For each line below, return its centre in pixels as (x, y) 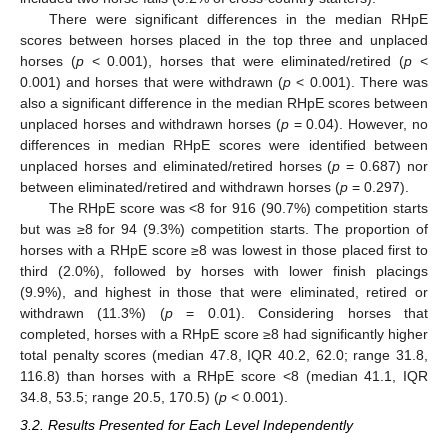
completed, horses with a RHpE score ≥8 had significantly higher (224, 333)
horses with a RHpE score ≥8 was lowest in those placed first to (224, 249)
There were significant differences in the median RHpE (238, 18)
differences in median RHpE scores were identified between (224, 144)
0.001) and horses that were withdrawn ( (152, 81)
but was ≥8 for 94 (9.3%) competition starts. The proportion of (224, 228)
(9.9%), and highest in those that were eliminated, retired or (224, 291)
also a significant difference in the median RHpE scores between (224, 102)
